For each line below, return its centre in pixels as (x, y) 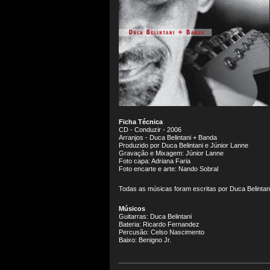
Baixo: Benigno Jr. (145, 240)
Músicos (132, 209)
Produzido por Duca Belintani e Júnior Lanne (184, 145)
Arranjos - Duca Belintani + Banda (168, 137)
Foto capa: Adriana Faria (155, 161)
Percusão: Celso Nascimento (162, 232)
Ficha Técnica (141, 122)
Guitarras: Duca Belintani (155, 216)
